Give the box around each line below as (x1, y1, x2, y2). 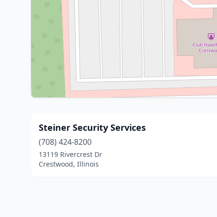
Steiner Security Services (39, 122, 146, 133)
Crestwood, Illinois (39, 159, 99, 169)
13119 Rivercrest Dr (39, 150, 102, 159)
